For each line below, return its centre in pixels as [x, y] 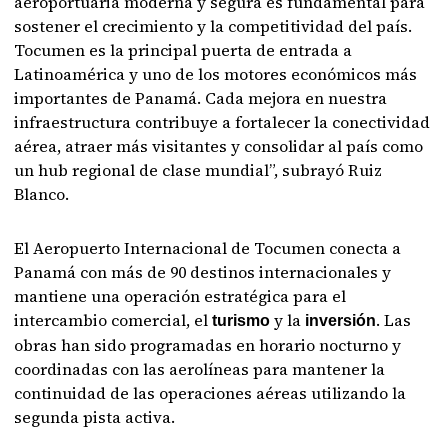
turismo [241, 320]
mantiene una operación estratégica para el [180, 296]
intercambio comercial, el [113, 320]
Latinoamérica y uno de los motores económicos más [216, 74]
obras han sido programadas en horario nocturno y [208, 345]
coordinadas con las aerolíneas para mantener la [200, 369]
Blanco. [42, 194]
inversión [341, 320]
